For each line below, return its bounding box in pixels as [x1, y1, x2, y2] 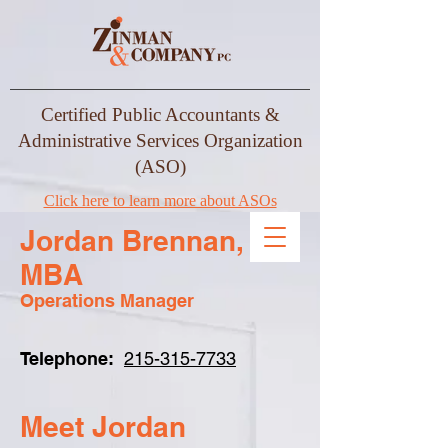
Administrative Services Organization [17, 130, 303, 151]
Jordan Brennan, [20, 224, 243, 257]
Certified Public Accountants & [40, 104, 280, 125]
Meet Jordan [20, 410, 186, 443]
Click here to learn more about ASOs [43, 192, 277, 209]
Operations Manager [20, 290, 194, 311]
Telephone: [20, 348, 114, 369]
